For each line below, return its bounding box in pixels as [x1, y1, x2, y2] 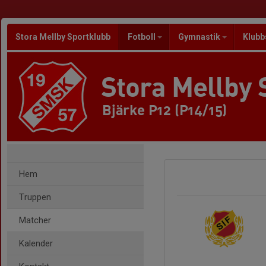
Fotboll [128, 32, 157, 42]
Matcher [19, 215, 51, 226]
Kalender [19, 238, 53, 249]
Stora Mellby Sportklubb [15, 32, 110, 42]
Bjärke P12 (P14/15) [102, 101, 227, 118]
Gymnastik [178, 32, 222, 42]
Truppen [19, 192, 51, 202]
